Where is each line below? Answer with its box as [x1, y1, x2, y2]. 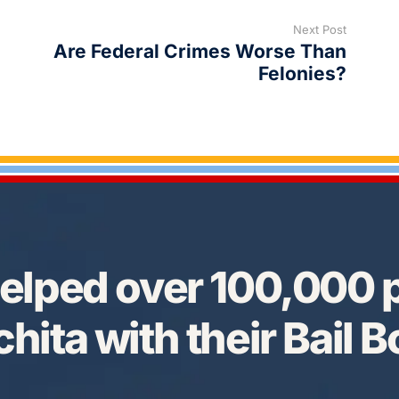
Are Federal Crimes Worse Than [53, 40, 346, 63]
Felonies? [258, 62, 346, 85]
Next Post [293, 22, 346, 37]
